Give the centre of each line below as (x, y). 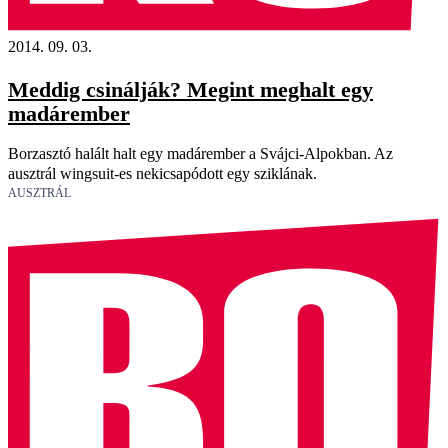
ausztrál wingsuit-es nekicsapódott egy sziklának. (162, 173)
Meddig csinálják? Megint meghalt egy (190, 89)
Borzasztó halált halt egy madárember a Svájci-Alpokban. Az (200, 153)
